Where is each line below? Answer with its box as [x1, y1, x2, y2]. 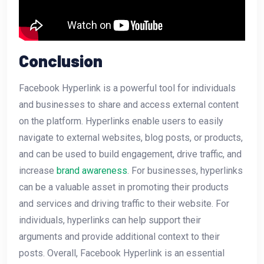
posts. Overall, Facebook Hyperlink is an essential [19, 247, 225, 259]
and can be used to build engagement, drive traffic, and [19, 148, 242, 160]
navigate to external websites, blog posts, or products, [19, 131, 243, 143]
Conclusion [19, 50, 103, 71]
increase [19, 164, 57, 176]
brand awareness [57, 164, 127, 176]
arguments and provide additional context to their [19, 230, 220, 242]
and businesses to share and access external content [19, 98, 239, 110]
